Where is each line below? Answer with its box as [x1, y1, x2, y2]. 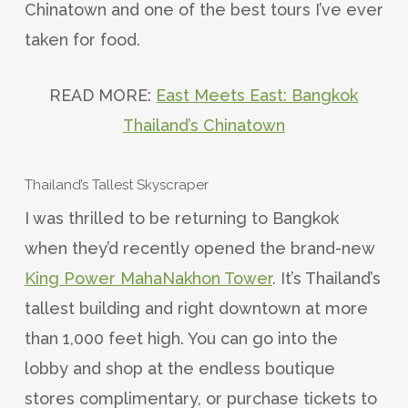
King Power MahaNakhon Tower [24, 268, 272, 288]
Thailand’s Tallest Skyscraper [24, 176, 209, 193]
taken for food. [24, 29, 140, 49]
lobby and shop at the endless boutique [24, 358, 335, 378]
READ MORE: [49, 85, 157, 105]
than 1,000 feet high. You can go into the [24, 328, 338, 348]
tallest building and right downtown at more [24, 298, 368, 318]
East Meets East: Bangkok [156, 85, 359, 105]
